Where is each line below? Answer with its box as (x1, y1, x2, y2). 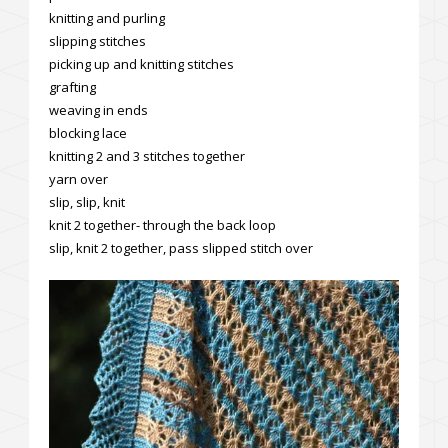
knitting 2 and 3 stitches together (49, 146, 245, 165)
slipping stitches (49, 31, 146, 50)
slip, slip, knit (49, 192, 125, 211)
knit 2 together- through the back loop (49, 215, 276, 234)
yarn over (49, 169, 108, 188)
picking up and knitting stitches (49, 54, 234, 73)
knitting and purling (49, 8, 165, 27)
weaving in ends (49, 100, 148, 119)
